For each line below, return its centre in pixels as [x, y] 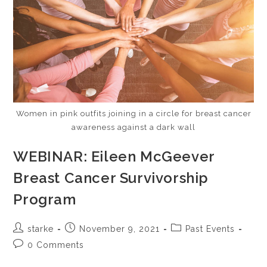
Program [45, 199]
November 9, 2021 [120, 229]
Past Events [210, 229]
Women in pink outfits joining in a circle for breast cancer [133, 113]
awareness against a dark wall [133, 127]
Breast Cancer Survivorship [111, 178]
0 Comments [56, 245]
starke [41, 229]
